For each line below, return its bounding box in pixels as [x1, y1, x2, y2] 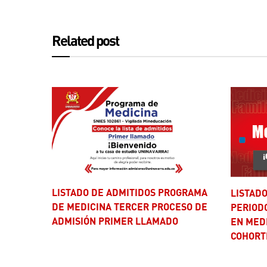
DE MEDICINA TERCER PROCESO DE [52, 200, 207, 213]
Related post [60, 31, 119, 49]
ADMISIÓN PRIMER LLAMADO [52, 215, 178, 228]
